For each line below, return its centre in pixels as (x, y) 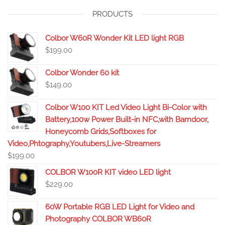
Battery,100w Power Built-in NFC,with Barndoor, (127, 119)
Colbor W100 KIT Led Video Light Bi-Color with (126, 107)
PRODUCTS (113, 14)
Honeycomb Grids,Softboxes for (101, 131)
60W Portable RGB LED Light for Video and (120, 207)
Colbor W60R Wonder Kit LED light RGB (115, 38)
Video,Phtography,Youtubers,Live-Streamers (84, 143)
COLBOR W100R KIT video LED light (108, 172)
